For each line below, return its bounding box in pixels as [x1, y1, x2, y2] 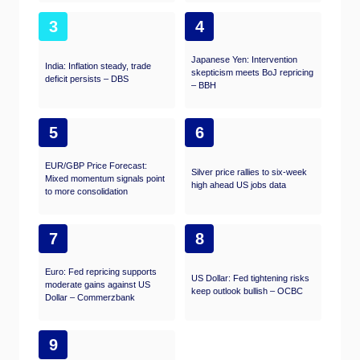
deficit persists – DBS [45, 74, 129, 84]
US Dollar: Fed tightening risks [191, 273, 309, 284]
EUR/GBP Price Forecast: [45, 161, 147, 171]
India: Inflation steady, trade [45, 61, 151, 72]
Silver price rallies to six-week [191, 167, 307, 178]
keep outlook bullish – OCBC [191, 286, 303, 297]
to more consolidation [45, 186, 128, 197]
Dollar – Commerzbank [45, 292, 135, 303]
